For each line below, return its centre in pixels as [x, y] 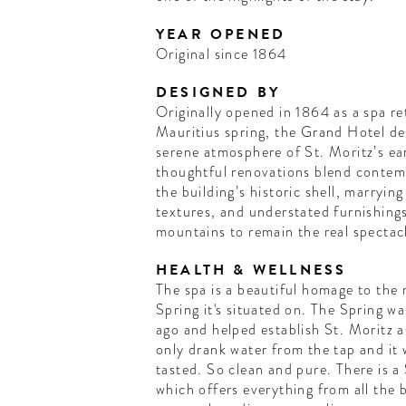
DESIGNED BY [218, 93]
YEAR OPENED [221, 35]
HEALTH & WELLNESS [251, 271]
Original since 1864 [221, 54]
